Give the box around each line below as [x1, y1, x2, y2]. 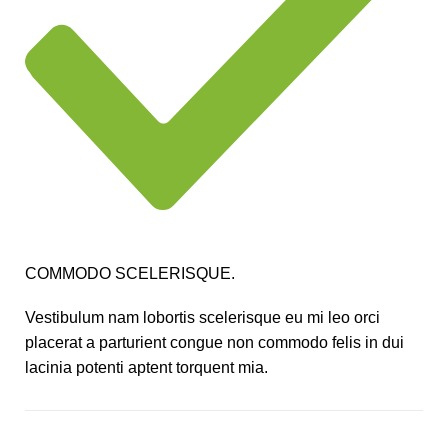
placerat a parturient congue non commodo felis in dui [25, 334, 404, 352]
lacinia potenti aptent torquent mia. [25, 359, 268, 377]
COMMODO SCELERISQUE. [25, 265, 235, 283]
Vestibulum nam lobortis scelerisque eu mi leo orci [25, 309, 380, 327]
